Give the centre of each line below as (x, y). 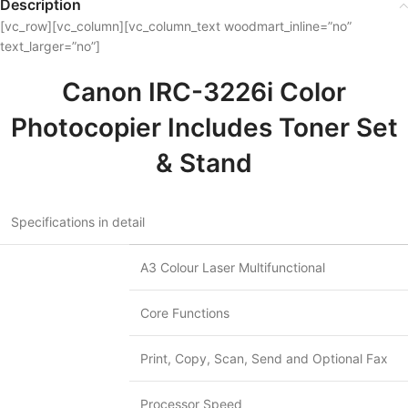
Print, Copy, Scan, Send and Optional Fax (264, 358)
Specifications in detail (78, 222)
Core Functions (185, 313)
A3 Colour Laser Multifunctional (233, 267)
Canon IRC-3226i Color (204, 92)
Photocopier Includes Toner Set (204, 127)
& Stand (204, 163)
